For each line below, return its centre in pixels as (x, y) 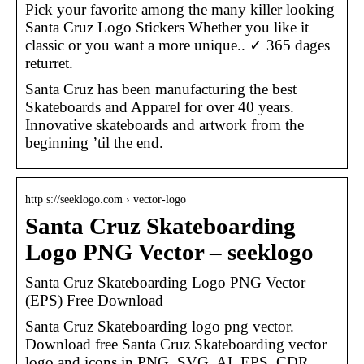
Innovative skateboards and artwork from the (165, 124)
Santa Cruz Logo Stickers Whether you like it (167, 27)
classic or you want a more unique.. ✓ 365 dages (178, 45)
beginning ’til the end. (94, 142)
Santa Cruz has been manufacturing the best (161, 89)
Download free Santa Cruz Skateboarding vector (176, 344)
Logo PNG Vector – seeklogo (169, 252)
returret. (49, 63)
